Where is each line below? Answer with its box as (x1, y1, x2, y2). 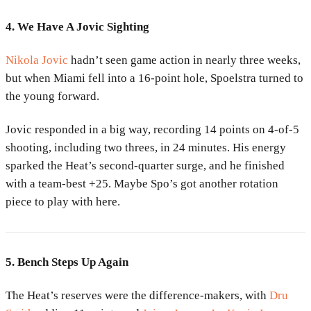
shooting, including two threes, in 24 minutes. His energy (6, 141, 286, 155)
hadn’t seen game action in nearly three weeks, (68, 53, 301, 67)
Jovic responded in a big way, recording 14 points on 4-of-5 (6, 123, 299, 137)
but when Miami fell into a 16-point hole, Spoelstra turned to (6, 72, 303, 85)
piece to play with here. (6, 195, 120, 209)
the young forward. (6, 90, 99, 103)
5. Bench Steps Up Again (6, 255, 128, 269)
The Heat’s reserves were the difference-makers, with (6, 289, 269, 303)
